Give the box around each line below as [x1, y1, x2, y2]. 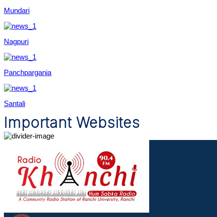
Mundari [4, 6, 30, 15]
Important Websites [4, 114, 140, 132]
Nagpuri [4, 37, 29, 46]
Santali [4, 99, 25, 108]
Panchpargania [4, 68, 51, 77]
